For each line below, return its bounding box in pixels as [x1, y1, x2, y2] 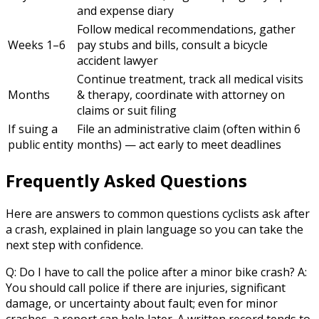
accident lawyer [77, 52, 158, 68]
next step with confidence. [6, 237, 143, 253]
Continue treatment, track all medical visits [77, 70, 303, 87]
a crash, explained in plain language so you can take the [6, 221, 303, 238]
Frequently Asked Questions [6, 168, 247, 192]
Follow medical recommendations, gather [77, 21, 296, 37]
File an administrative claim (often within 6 [77, 120, 300, 137]
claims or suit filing [77, 102, 177, 118]
